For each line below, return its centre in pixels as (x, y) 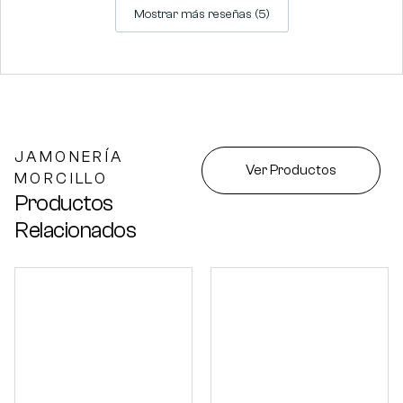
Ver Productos (291, 170)
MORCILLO (62, 179)
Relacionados (75, 231)
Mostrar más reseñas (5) (201, 14)
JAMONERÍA (69, 157)
